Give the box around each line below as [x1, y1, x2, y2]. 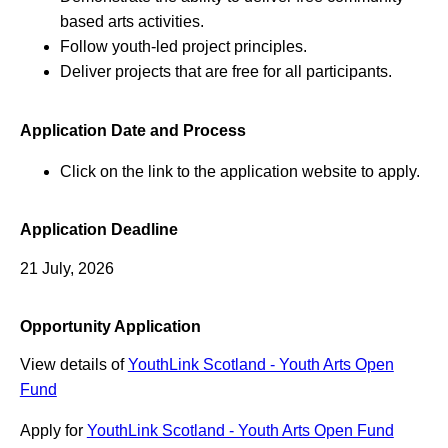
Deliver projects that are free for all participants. [59, 63, 392, 81]
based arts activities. [59, 13, 204, 31]
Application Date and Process [19, 121, 246, 139]
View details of [19, 356, 128, 374]
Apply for [19, 422, 87, 440]
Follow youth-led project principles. [59, 38, 307, 56]
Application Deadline [19, 221, 178, 239]
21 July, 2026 [19, 259, 114, 277]
